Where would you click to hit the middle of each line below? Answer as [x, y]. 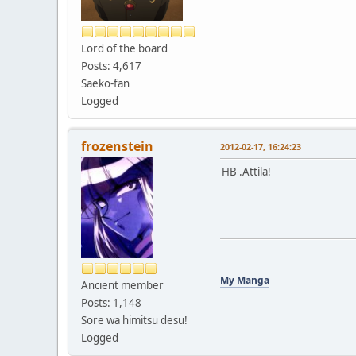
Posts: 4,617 [111, 66]
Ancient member [122, 285]
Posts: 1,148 [111, 302]
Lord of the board [124, 48]
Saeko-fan [105, 83]
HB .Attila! [246, 171]
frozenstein [117, 146]
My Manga [245, 280]
